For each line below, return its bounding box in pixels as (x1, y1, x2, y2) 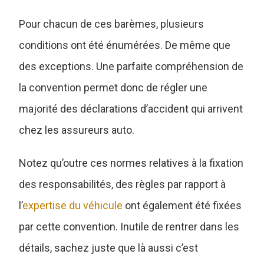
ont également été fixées (123, 199, 242, 212)
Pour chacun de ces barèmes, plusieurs (19, 17, 204, 30)
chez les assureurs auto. (19, 123, 137, 136)
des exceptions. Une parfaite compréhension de (19, 60, 244, 72)
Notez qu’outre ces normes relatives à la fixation (19, 156, 244, 169)
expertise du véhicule (22, 199, 123, 212)
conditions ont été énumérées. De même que (19, 38, 231, 51)
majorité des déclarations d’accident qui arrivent (19, 102, 243, 115)
